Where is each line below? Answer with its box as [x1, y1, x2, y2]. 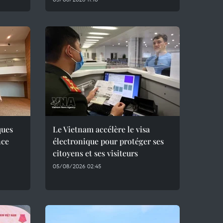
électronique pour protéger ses [53, 136, 164, 146]
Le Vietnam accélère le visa [53, 124, 150, 134]
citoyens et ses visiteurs [53, 148, 138, 158]
